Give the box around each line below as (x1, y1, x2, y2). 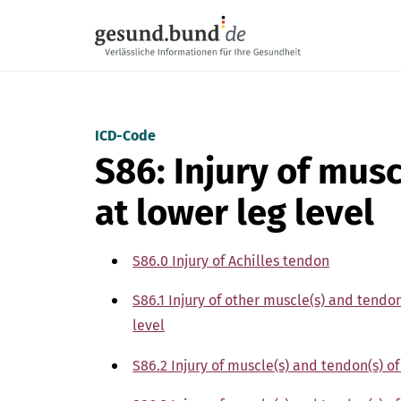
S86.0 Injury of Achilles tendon (132, 252, 330, 269)
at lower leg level (95, 192, 375, 235)
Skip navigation (95, 2, 197, 19)
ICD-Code (95, 127, 157, 144)
